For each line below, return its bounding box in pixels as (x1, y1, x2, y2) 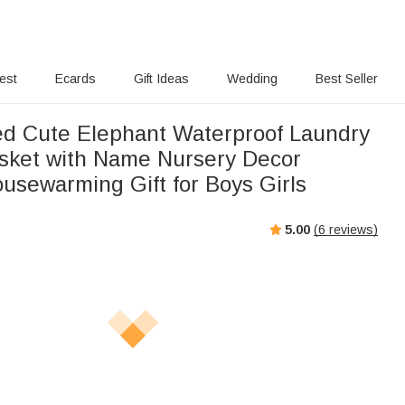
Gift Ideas (134, 71, 190, 86)
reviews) (325, 221, 378, 237)
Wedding (226, 71, 278, 86)
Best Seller (315, 71, 378, 86)
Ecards (55, 71, 97, 86)
